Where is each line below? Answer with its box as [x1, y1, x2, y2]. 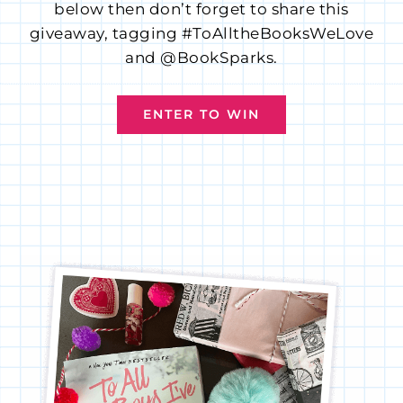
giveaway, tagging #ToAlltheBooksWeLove [29, 24, 374, 43]
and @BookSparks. [125, 49, 278, 67]
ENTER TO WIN [143, 106, 260, 123]
